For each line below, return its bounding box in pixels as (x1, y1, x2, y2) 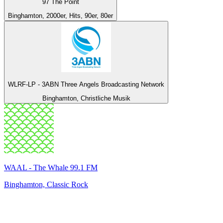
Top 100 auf (4, 200, 67, 214)
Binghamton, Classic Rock (4, 180, 88, 189)
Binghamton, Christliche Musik (42, 95, 130, 102)
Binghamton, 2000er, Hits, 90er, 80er (8, 12, 113, 20)
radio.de (67, 200, 109, 214)
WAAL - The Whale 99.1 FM (4, 163, 98, 172)
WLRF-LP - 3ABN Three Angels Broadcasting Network (8, 80, 164, 88)
